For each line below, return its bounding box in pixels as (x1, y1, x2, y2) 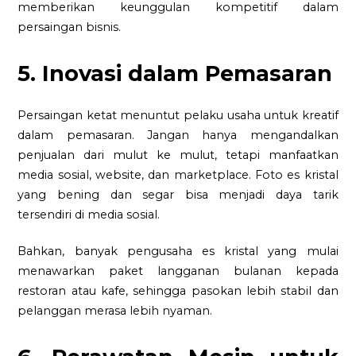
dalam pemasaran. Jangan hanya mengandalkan (17, 127, 339, 142)
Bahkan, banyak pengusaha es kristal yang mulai (17, 244, 339, 259)
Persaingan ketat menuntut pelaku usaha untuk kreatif (17, 107, 339, 122)
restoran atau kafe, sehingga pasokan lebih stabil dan (17, 284, 339, 299)
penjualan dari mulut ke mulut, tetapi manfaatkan (17, 147, 339, 162)
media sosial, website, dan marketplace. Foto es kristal (17, 167, 339, 182)
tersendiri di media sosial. (17, 207, 161, 222)
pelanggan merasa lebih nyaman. (17, 304, 213, 319)
